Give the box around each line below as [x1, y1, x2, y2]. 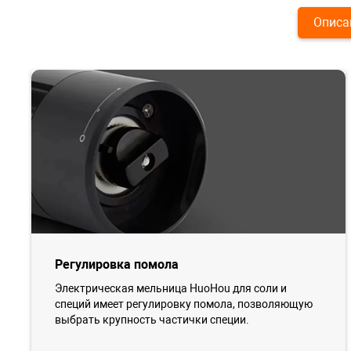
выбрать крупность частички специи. [55, 313, 249, 327]
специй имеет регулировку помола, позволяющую [55, 298, 313, 311]
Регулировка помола [55, 257, 179, 273]
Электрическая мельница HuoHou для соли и [55, 282, 287, 295]
